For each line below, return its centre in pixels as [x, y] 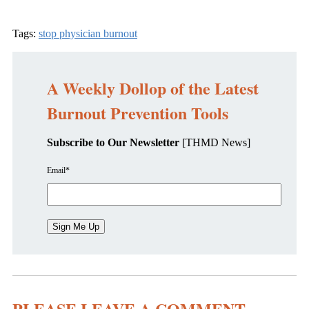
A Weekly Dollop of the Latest [153, 88]
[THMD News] [215, 143]
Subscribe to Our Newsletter [113, 143]
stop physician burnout [88, 34]
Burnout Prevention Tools [140, 113]
